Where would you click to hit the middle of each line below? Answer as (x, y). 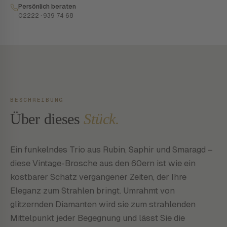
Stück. (102, 119)
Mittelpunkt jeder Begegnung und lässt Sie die (98, 218)
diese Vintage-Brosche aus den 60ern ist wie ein (103, 163)
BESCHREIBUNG (37, 100)
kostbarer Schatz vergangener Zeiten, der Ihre (98, 177)
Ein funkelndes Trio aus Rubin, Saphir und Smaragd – (111, 149)
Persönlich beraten (47, 6)
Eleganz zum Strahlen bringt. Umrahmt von (92, 191)
